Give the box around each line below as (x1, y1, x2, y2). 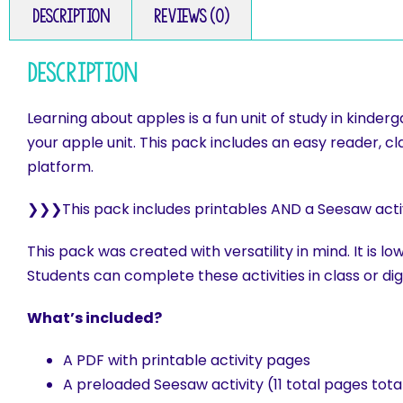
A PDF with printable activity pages (63, 350, 310, 372)
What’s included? (27, 308, 162, 329)
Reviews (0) (154, 6, 229, 27)
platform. (27, 157, 94, 178)
